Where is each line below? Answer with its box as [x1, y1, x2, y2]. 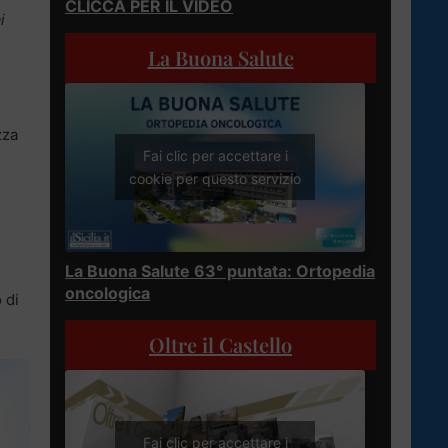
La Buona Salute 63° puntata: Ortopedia [65, 260, 375, 281]
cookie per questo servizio [129, 170, 301, 188]
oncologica [65, 282, 150, 303]
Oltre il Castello [149, 330, 292, 358]
